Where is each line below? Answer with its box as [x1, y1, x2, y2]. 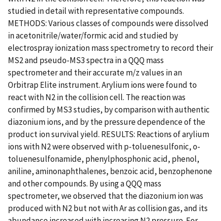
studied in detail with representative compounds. [8, 5, 184, 16]
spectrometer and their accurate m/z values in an [8, 67, 182, 78]
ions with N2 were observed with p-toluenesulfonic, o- [8, 141, 200, 152]
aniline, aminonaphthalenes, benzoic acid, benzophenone [8, 165, 212, 177]
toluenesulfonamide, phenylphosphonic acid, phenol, [8, 153, 199, 164]
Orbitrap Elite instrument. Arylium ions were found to [8, 79, 197, 90]
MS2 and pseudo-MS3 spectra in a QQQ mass [8, 54, 164, 66]
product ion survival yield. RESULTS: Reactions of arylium [8, 128, 209, 140]
